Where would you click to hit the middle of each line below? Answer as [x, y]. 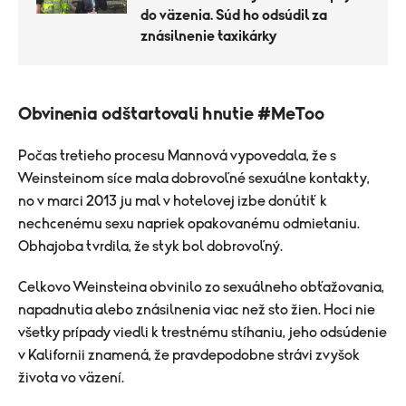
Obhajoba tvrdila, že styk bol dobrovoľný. [150, 246]
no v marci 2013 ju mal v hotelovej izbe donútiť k [173, 201]
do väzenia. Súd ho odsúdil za [234, 15]
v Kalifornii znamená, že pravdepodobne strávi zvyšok [189, 355]
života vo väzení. [71, 377]
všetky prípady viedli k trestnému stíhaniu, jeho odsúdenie [203, 332]
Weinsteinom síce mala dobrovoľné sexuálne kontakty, [194, 178]
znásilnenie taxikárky [208, 36]
